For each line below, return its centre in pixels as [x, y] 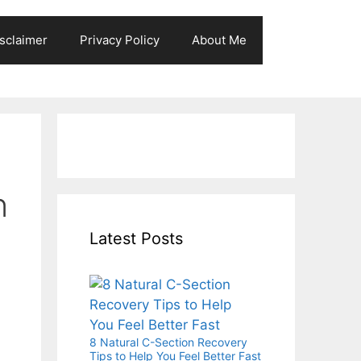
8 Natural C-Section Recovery [168, 342]
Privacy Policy [120, 40]
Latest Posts [136, 238]
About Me [219, 40]
